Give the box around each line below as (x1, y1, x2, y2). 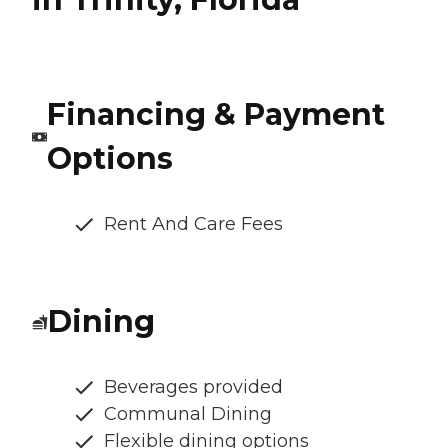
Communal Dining (104, 402, 272, 425)
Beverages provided (104, 375, 283, 398)
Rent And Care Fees (104, 212, 283, 235)
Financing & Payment (46, 95, 385, 133)
